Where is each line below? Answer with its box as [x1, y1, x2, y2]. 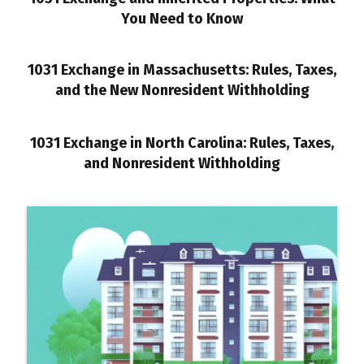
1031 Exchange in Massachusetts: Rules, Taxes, [28, 60, 336, 79]
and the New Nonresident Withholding [54, 80, 310, 99]
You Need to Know [121, 9, 243, 28]
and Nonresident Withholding [84, 154, 280, 172]
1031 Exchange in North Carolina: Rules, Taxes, [30, 133, 334, 152]
